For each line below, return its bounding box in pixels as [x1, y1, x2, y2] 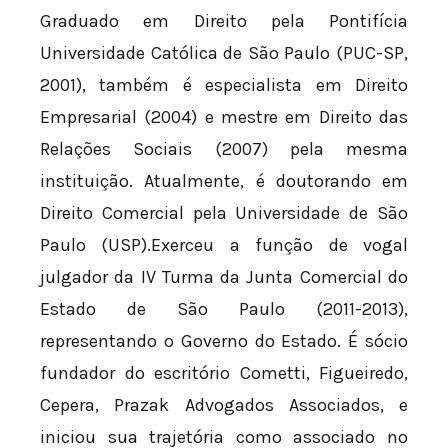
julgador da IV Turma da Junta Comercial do [40, 266, 408, 289]
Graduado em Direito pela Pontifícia [40, 10, 408, 33]
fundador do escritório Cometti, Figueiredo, [40, 362, 408, 385]
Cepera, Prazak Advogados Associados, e [40, 394, 408, 417]
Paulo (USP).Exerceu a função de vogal [40, 234, 408, 257]
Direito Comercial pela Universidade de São [40, 202, 408, 225]
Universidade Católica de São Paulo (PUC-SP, [40, 42, 408, 65]
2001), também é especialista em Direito [40, 74, 408, 97]
